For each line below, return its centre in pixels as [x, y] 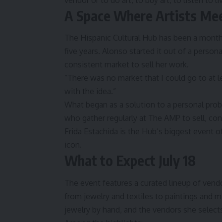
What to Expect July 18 [130, 161]
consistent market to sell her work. [127, 65]
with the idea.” [90, 91]
